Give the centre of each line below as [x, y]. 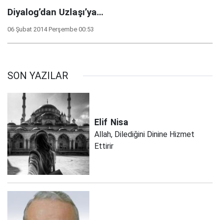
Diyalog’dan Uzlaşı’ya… [55, 12]
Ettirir [104, 146]
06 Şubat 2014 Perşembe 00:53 [51, 29]
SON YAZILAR [38, 76]
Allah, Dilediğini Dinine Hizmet [145, 134]
